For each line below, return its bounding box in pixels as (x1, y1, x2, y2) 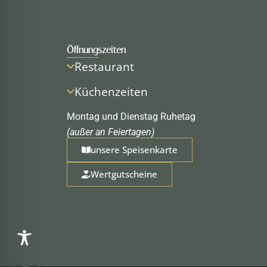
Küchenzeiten (74, 83, 148, 100)
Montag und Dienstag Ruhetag (67, 110, 195, 122)
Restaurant (74, 58, 135, 74)
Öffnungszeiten (67, 44, 126, 55)
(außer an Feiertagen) (67, 126, 154, 138)
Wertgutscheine (91, 167, 157, 180)
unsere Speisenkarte (91, 143, 178, 156)
